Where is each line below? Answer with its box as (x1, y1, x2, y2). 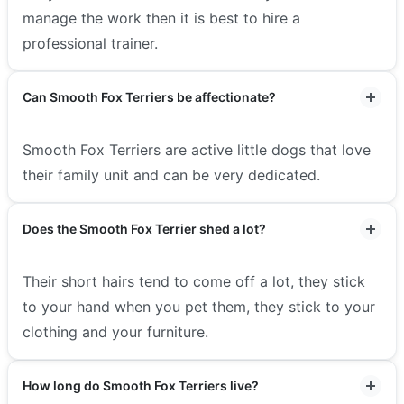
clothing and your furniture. (23, 322, 208, 341)
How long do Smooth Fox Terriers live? (23, 377, 259, 393)
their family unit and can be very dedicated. (23, 165, 320, 184)
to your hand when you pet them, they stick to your (23, 297, 375, 316)
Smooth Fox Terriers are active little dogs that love (23, 140, 371, 159)
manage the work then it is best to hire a (23, 8, 300, 27)
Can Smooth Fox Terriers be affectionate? (23, 88, 276, 105)
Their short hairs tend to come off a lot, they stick (23, 271, 365, 290)
